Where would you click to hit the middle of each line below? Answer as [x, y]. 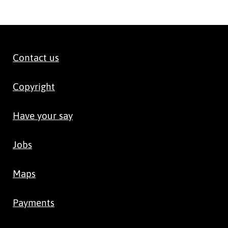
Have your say [43, 115]
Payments [34, 202]
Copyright [34, 86]
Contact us [36, 57]
